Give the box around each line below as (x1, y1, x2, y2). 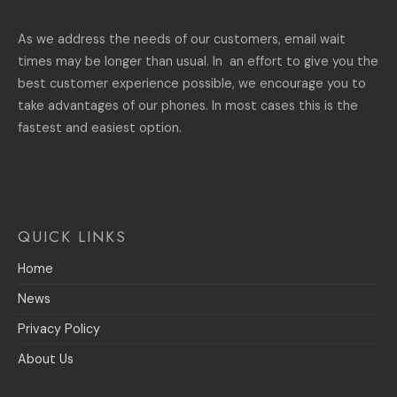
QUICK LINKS (18, 225, 127, 247)
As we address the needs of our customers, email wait (18, 30, 346, 47)
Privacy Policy (18, 320, 100, 337)
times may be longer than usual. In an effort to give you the (18, 52, 378, 69)
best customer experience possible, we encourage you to (18, 74, 366, 91)
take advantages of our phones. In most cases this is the (18, 97, 358, 113)
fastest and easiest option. (18, 119, 182, 136)
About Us (18, 350, 74, 367)
